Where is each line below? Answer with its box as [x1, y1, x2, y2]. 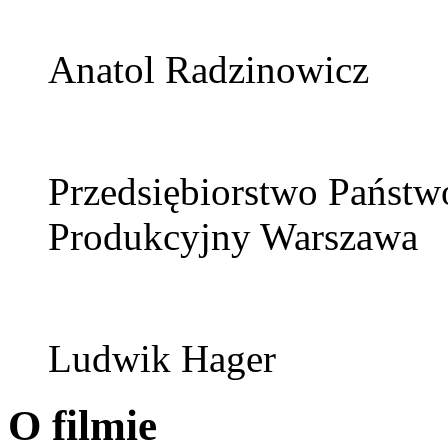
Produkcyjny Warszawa [48, 215, 418, 259]
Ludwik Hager [48, 337, 276, 381]
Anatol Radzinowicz [48, 48, 369, 92]
